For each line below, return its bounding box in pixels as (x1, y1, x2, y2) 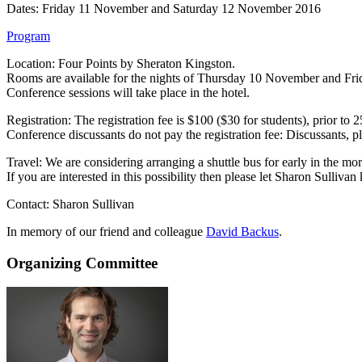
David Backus (206, 224, 279, 238)
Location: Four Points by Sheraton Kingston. (6, 56, 235, 70)
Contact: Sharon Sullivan (6, 196, 134, 211)
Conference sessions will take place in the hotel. (6, 85, 250, 99)
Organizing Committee (6, 254, 158, 271)
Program (6, 28, 50, 43)
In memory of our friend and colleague (6, 224, 206, 238)
